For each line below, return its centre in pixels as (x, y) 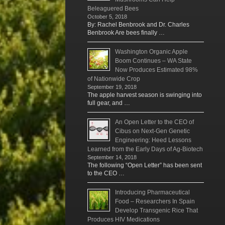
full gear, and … (109, 103)
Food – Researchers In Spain (155, 201)
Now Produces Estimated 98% (156, 70)
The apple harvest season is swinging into (145, 95)
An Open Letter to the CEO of (154, 122)
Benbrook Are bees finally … (126, 32)
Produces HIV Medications (124, 219)
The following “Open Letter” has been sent (145, 165)
